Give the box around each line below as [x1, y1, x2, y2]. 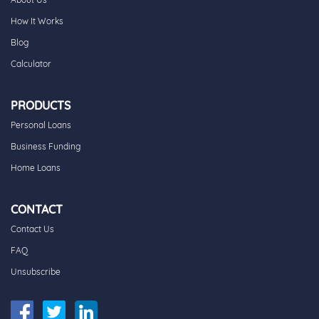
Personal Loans [11, 120, 71, 131]
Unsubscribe [11, 266, 61, 278]
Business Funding [11, 141, 80, 152]
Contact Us [11, 224, 54, 235]
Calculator [11, 58, 51, 70]
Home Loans [11, 162, 61, 174]
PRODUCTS [11, 98, 70, 113]
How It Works [11, 16, 63, 27]
